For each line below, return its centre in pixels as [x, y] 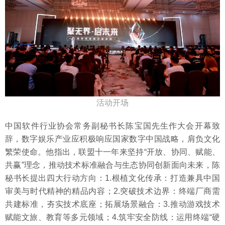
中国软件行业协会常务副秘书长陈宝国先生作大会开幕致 [113, 126]
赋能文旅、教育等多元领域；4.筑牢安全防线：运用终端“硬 [113, 217]
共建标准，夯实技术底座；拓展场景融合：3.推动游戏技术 [113, 204]
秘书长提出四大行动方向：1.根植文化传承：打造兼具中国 [113, 178]
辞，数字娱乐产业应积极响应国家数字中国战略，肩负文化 [113, 139]
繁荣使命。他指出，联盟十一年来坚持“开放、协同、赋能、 [113, 152]
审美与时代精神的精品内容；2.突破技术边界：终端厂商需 [113, 191]
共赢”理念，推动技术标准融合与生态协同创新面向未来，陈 [113, 165]
